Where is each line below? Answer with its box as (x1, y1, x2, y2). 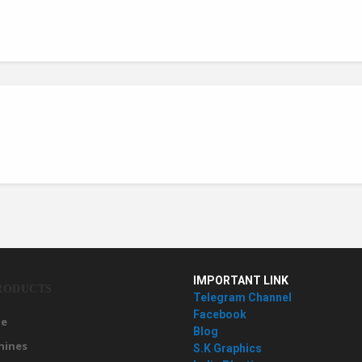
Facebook (193, 308, 246, 321)
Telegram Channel (193, 291, 292, 304)
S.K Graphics (193, 342, 262, 355)
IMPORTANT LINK (193, 274, 288, 287)
